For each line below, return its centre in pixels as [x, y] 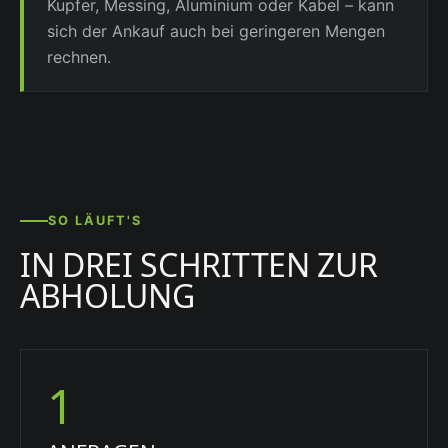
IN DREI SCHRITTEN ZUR [199, 264]
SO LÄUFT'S [95, 221]
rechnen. [79, 56]
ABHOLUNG [107, 295]
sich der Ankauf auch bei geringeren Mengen [216, 30]
